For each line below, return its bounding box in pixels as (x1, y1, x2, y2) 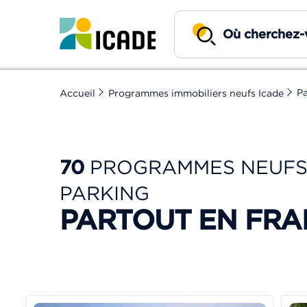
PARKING (60, 182, 149, 206)
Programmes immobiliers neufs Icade (108, 87, 284, 100)
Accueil (60, 87, 95, 100)
